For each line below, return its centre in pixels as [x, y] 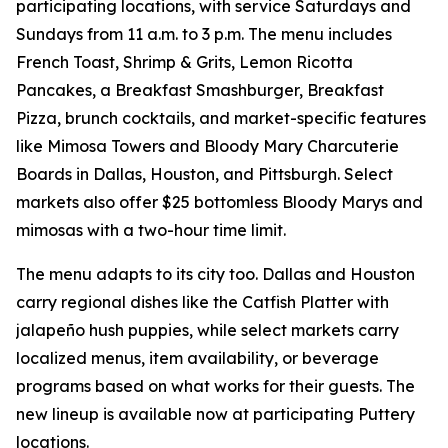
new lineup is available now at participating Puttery [215, 414]
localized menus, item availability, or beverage [197, 358]
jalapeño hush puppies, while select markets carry [207, 330]
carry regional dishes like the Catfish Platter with [202, 302]
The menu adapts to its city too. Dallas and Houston [215, 274]
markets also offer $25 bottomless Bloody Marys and [219, 202]
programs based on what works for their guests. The [215, 386]
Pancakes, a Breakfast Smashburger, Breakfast [200, 90]
